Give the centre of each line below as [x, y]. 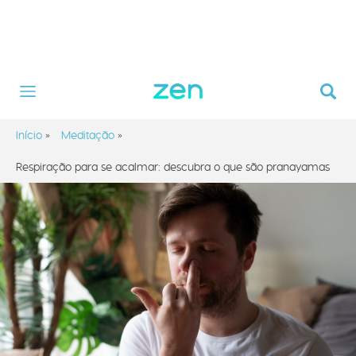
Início [29, 135]
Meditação [88, 135]
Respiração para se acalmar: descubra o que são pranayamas [173, 167]
